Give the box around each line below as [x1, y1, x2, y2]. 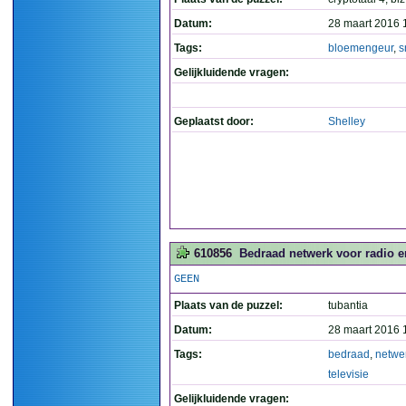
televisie [328, 368, 369, 381]
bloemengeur [328, 42, 393, 54]
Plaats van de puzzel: [174, 299, 283, 312]
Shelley [328, 115, 365, 128]
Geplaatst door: [174, 115, 254, 128]
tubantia [328, 299, 368, 312]
